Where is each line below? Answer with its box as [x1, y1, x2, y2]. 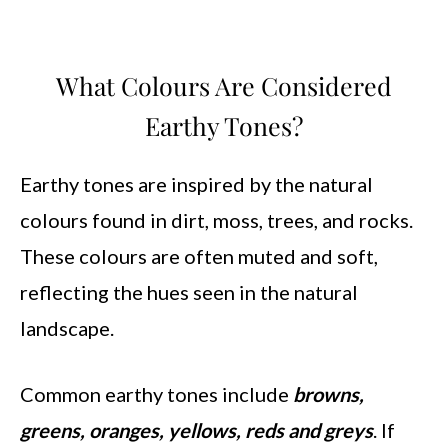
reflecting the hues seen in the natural [20, 280, 358, 304]
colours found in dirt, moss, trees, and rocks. [20, 208, 413, 232]
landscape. [20, 316, 114, 340]
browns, [293, 382, 364, 406]
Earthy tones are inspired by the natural [20, 172, 373, 196]
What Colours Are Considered [56, 69, 392, 102]
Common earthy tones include [20, 382, 293, 406]
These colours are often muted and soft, [20, 244, 378, 268]
